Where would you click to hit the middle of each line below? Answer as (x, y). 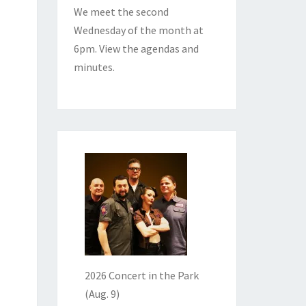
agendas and (169, 49)
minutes (93, 67)
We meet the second (121, 12)
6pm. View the (107, 49)
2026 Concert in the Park (141, 276)
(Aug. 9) (102, 294)
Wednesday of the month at (138, 30)
